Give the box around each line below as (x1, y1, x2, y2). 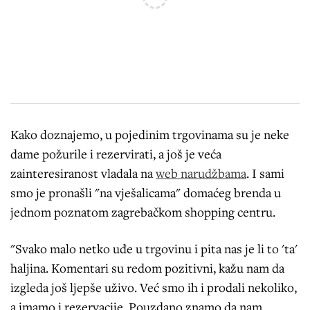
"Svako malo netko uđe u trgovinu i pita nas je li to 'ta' (10, 240, 298, 257)
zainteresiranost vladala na (10, 165, 156, 182)
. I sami (246, 165, 284, 182)
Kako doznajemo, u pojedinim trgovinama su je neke (10, 126, 289, 143)
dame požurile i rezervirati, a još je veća (10, 145, 221, 163)
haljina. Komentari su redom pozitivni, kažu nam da (10, 259, 284, 277)
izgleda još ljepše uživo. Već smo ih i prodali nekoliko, (10, 279, 297, 296)
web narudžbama (156, 165, 246, 182)
